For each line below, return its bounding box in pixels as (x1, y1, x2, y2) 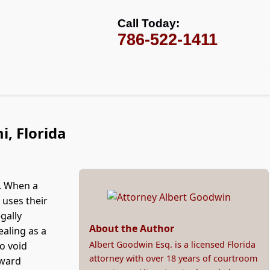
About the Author (89, 222, 174, 236)
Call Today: (118, 17, 180, 30)
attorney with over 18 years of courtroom (89, 253, 257, 265)
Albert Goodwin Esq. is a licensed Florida (89, 239, 256, 251)
